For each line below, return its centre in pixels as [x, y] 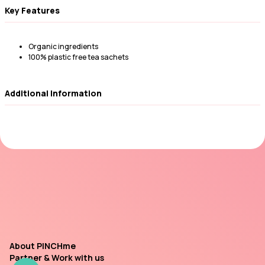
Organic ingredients [63, 46]
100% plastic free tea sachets [78, 57]
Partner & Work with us [57, 258]
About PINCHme [43, 246]
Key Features [32, 10]
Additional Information [53, 93]
